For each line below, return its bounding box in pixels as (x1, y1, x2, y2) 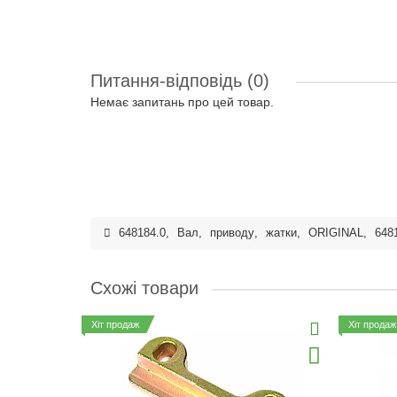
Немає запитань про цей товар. (90, 95, 274, 109)
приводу (210, 227, 254, 239)
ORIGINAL (308, 227, 363, 239)
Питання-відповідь (90, 71, 247, 90)
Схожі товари (90, 278, 198, 298)
